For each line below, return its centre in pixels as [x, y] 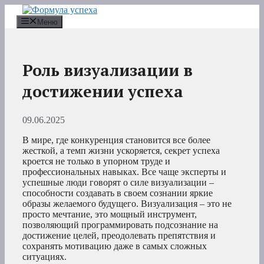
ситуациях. [44, 257]
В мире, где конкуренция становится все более [116, 140]
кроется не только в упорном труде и [96, 161]
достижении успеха [103, 91]
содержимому [32, 30]
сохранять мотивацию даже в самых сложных [115, 246]
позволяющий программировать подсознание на [120, 225]
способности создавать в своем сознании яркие [118, 193]
